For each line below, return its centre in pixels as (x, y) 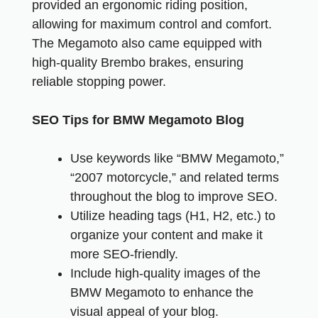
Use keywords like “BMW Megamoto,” (177, 158)
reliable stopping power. (99, 82)
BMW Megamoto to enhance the (162, 292)
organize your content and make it (166, 235)
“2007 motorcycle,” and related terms (175, 177)
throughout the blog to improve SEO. (174, 197)
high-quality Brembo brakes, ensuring (138, 62)
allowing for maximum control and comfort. (152, 24)
